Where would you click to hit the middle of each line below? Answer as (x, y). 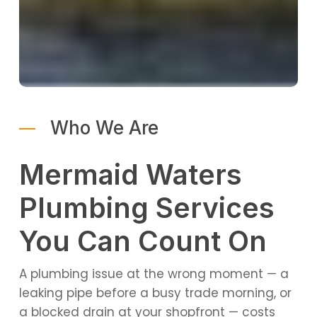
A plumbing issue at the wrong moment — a (154, 274)
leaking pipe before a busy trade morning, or (155, 293)
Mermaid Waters (130, 175)
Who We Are (104, 127)
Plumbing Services (146, 208)
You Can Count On (143, 241)
